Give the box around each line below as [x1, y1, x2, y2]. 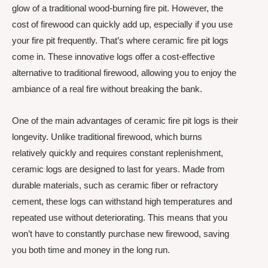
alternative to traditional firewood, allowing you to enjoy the [12, 68, 236, 78]
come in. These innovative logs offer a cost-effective [12, 51, 215, 62]
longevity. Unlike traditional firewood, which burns [12, 132, 202, 142]
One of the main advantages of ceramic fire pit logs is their [12, 115, 238, 126]
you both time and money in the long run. [12, 245, 170, 255]
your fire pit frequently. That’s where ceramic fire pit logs [12, 35, 229, 45]
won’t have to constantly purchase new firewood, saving [12, 229, 229, 239]
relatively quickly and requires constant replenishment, [12, 148, 223, 159]
